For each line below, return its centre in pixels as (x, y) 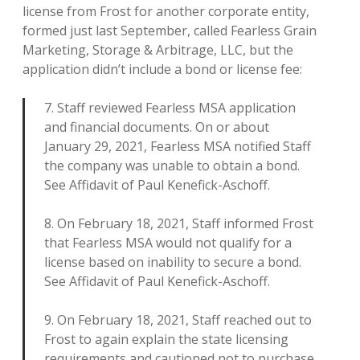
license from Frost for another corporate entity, (166, 11)
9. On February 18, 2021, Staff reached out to (178, 320)
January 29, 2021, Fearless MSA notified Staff (178, 146)
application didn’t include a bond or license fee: (162, 69)
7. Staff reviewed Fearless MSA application (170, 108)
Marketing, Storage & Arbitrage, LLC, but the (158, 50)
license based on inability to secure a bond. (173, 262)
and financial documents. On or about (157, 127)
